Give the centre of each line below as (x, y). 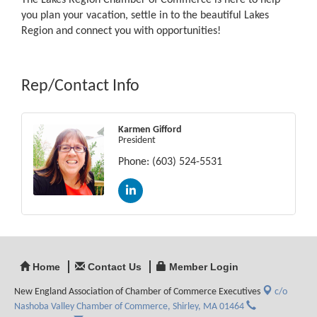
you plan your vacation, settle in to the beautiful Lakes (145, 16)
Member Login (204, 267)
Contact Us (115, 267)
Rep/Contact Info (80, 87)
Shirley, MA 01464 (208, 307)
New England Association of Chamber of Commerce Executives (137, 292)
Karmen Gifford (150, 130)
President (137, 141)
